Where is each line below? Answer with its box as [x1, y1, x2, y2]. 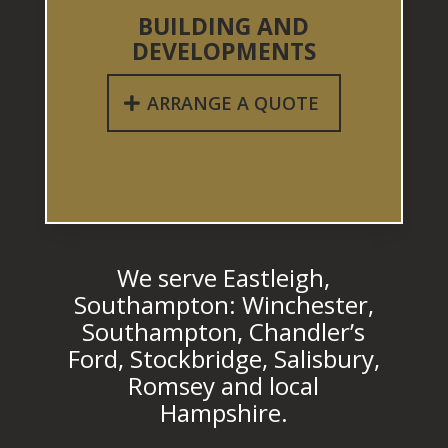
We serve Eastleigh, [117, 261, 331, 295]
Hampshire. [159, 396, 288, 430]
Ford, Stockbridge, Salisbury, [67, 342, 380, 376]
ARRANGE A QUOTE [146, 91, 319, 116]
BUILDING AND [138, 10, 310, 43]
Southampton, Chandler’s [82, 315, 366, 349]
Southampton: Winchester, [73, 288, 374, 322]
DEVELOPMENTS [131, 35, 316, 68]
